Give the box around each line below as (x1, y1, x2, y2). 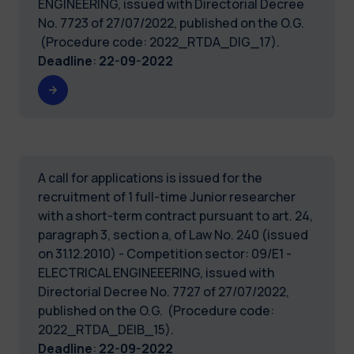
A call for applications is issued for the (38, 168, 262, 186)
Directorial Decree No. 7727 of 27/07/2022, (38, 282, 289, 300)
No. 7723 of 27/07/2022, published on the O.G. (38, 13, 304, 32)
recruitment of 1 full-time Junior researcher (38, 187, 296, 205)
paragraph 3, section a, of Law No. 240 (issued (38, 225, 308, 243)
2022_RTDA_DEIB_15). (38, 320, 174, 338)
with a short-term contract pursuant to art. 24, (38, 206, 313, 224)
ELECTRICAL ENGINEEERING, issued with (38, 263, 274, 281)
